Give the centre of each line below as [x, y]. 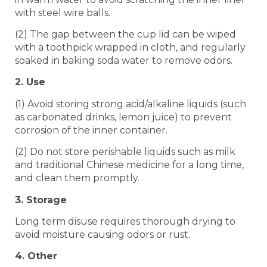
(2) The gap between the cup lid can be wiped [125, 34]
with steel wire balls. [63, 13]
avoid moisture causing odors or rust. [103, 234]
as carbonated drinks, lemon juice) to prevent [123, 117]
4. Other [36, 256]
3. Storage [41, 200]
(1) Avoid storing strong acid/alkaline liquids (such [131, 104]
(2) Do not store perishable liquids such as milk [125, 152]
